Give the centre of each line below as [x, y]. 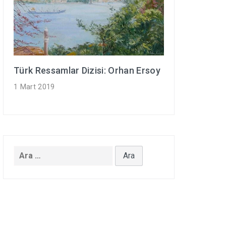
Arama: [27, 152]
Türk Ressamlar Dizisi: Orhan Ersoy [87, 70]
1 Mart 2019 [34, 87]
